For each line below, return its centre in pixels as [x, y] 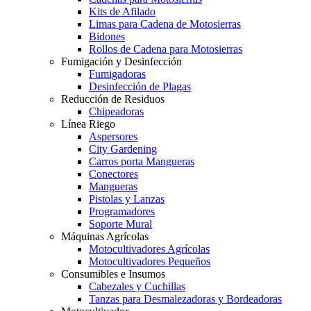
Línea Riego [88, 124]
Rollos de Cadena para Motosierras [166, 49]
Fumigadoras [117, 74]
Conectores [114, 174]
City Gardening [123, 149]
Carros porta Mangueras [142, 161]
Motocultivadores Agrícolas [149, 249]
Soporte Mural [120, 224]
